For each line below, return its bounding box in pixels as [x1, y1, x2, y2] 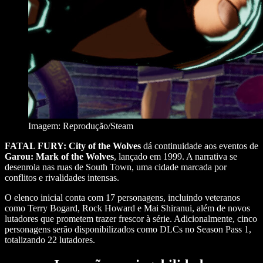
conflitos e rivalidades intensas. [5, 172, 119, 183]
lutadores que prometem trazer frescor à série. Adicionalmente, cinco [5, 213, 257, 224]
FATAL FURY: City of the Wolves [5, 140, 141, 151]
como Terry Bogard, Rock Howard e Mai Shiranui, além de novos [5, 203, 250, 213]
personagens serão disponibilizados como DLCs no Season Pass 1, [5, 224, 251, 234]
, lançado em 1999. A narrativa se [114, 151, 237, 161]
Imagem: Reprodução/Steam [28, 120, 133, 131]
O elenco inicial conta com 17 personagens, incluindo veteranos [5, 192, 240, 203]
